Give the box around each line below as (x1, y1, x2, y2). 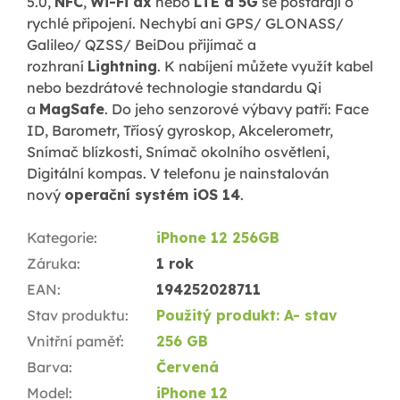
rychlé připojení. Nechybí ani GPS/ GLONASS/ (27, 13, 344, 32)
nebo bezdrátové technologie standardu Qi (27, 78, 321, 96)
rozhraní (27, 56, 87, 75)
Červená (156, 357, 219, 376)
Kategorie (27, 228, 94, 246)
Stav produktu (27, 305, 125, 324)
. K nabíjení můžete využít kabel (157, 56, 373, 75)
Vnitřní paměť (27, 331, 121, 350)
